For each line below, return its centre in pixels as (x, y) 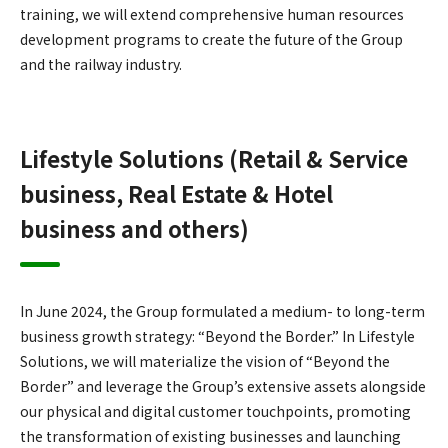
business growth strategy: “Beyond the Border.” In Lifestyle (217, 335)
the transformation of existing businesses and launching (210, 435)
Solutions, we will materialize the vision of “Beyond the (205, 360)
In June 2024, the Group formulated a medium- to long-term (222, 310)
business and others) (134, 227)
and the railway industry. (101, 63)
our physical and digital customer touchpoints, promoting (215, 410)
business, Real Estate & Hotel (176, 192)
